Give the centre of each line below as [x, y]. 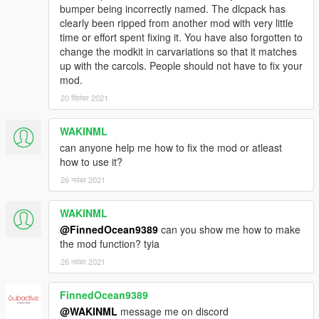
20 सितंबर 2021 [84, 97]
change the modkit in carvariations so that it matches [178, 51]
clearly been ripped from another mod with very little [177, 22]
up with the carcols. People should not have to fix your [181, 65]
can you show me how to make [229, 229]
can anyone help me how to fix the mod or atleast [171, 147]
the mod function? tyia [110, 243]
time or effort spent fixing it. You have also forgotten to [181, 37]
